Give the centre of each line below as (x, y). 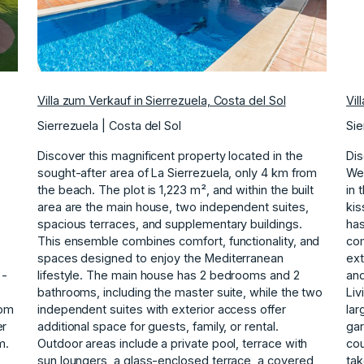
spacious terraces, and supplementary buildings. (170, 223)
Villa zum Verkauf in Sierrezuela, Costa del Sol (162, 100)
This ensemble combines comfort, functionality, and (179, 240)
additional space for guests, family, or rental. (158, 326)
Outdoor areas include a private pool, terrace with (173, 343)
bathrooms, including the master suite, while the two (180, 292)
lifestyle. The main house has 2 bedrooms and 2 (169, 275)
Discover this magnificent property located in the (170, 155)
